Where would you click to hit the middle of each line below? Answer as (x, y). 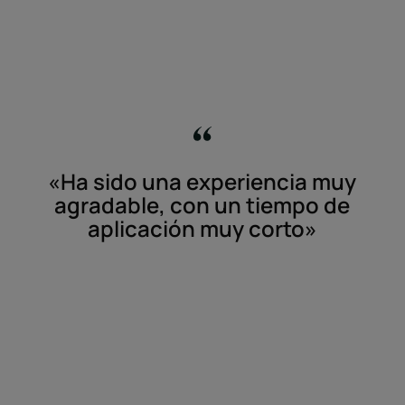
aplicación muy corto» (202, 229)
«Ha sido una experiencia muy (202, 182)
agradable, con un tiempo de (202, 205)
